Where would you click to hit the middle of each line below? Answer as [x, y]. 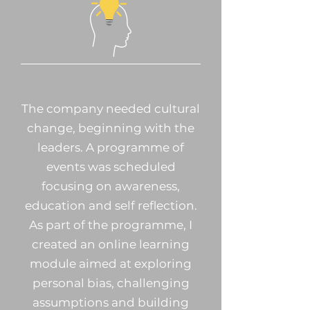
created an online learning [111, 244]
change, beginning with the [111, 128]
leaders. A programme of [111, 147]
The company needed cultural [111, 109]
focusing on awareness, [111, 186]
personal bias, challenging [111, 283]
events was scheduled [111, 167]
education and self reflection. [111, 206]
